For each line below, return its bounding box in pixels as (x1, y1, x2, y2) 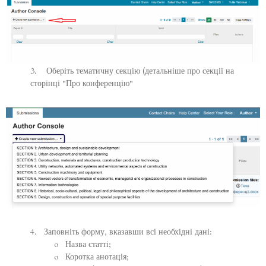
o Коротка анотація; (54, 251, 129, 262)
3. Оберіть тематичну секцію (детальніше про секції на (30, 65, 234, 77)
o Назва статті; (54, 238, 111, 250)
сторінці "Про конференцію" (30, 77, 133, 89)
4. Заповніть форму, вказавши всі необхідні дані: (30, 226, 212, 237)
